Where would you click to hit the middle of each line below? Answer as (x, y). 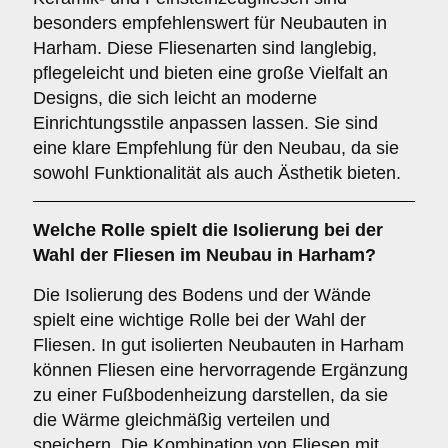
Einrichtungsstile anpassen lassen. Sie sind (205, 123)
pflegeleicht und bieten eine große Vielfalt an (210, 73)
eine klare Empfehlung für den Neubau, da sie (216, 148)
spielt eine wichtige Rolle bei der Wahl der (199, 320)
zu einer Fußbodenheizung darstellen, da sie (210, 395)
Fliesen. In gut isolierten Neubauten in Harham (218, 345)
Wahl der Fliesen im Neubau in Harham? (204, 255)
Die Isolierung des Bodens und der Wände (202, 295)
